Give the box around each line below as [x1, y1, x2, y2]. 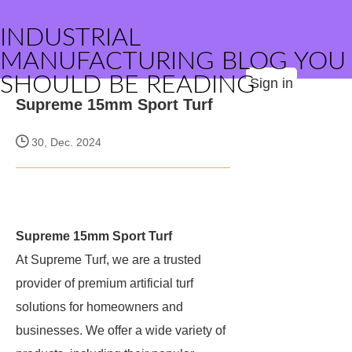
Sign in [250, 75, 293, 91]
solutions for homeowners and [16, 300, 183, 313]
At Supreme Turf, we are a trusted [16, 253, 201, 266]
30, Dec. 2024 [28, 136, 101, 148]
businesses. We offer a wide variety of [16, 324, 225, 337]
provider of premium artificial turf [16, 277, 193, 290]
